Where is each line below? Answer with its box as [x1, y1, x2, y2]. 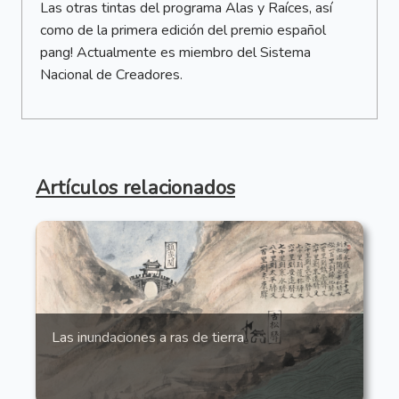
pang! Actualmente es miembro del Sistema [40, 43, 311, 63]
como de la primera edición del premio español [40, 20, 326, 41]
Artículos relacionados [36, 174, 235, 202]
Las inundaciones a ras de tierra [52, 328, 245, 348]
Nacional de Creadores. [40, 65, 183, 85]
